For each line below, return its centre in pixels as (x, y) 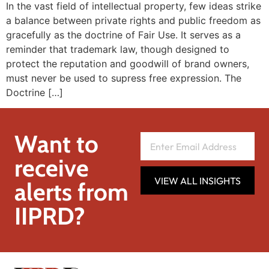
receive (52, 168)
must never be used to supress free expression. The (124, 78)
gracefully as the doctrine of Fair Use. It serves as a (123, 35)
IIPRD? (50, 216)
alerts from (71, 192)
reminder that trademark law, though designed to (118, 49)
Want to (56, 144)
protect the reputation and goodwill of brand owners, (128, 63)
